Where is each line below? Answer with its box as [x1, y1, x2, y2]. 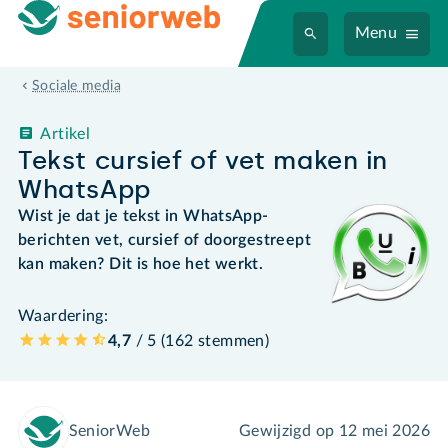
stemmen [198, 332, 265, 349]
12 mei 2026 [338, 423, 430, 440]
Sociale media [32, 79, 121, 94]
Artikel [40, 125, 91, 142]
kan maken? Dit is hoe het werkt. [18, 255, 264, 272]
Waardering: [18, 307, 109, 324]
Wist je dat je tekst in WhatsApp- [18, 207, 269, 224]
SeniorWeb [68, 423, 151, 440]
